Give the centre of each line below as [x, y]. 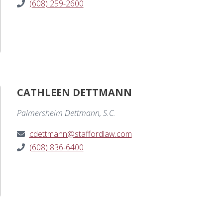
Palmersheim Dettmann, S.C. [66, 113]
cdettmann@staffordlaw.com [80, 134]
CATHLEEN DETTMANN [74, 93]
